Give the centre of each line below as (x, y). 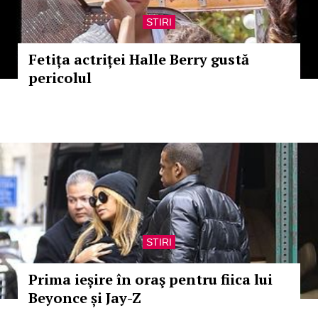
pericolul (60, 78)
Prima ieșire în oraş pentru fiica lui (150, 279)
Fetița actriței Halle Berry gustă (139, 59)
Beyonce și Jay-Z (85, 298)
